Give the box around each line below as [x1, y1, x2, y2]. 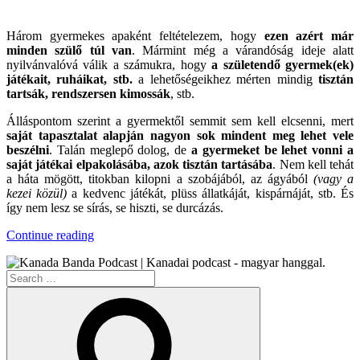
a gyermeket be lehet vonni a [191, 143, 354, 157]
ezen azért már [264, 29, 354, 43]
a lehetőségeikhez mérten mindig [138, 72, 313, 87]
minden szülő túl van [6, 43, 132, 58]
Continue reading [6, 228, 94, 243]
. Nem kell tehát [272, 157, 354, 172]
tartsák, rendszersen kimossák [6, 87, 170, 101]
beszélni [6, 143, 49, 157]
